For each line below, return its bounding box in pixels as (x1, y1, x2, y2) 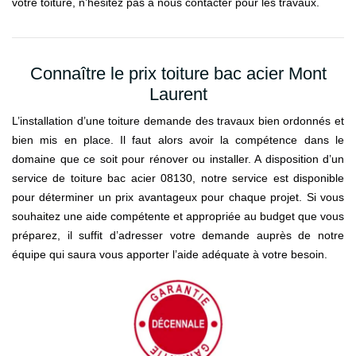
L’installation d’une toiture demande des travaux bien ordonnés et (12, 114, 344, 127)
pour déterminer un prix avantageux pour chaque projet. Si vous (12, 191, 344, 203)
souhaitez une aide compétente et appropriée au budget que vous (12, 210, 344, 222)
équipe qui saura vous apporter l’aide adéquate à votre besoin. (12, 248, 327, 261)
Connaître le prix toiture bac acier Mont (29, 64, 327, 83)
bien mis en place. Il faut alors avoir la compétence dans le (12, 133, 344, 146)
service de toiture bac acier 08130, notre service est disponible (12, 172, 344, 184)
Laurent (149, 84, 207, 104)
